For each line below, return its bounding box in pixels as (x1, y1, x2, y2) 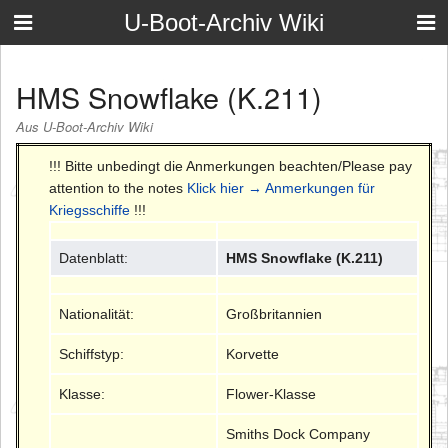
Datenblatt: (59, 249, 129, 266)
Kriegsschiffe (49, 201, 130, 218)
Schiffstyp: (59, 345, 125, 362)
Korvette (226, 345, 280, 362)
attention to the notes (49, 179, 187, 196)
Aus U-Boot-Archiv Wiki (16, 117, 153, 137)
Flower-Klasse (226, 385, 317, 402)
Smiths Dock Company (226, 425, 371, 442)
